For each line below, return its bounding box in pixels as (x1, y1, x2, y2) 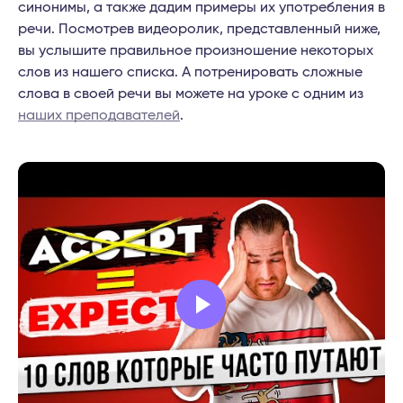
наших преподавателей (18, 108, 180, 123)
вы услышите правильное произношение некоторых (18, 43, 373, 58)
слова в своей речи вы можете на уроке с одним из (18, 86, 363, 102)
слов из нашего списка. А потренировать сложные (18, 65, 363, 80)
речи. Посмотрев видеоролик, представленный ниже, (18, 22, 381, 37)
